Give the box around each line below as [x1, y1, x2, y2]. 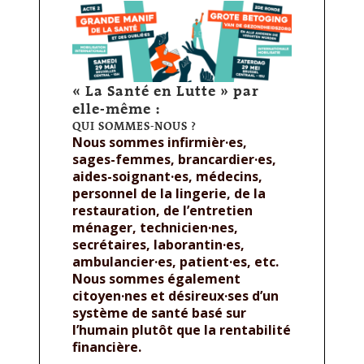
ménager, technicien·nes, [72, 218, 238, 236]
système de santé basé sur [72, 303, 246, 322]
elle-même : [72, 98, 161, 119]
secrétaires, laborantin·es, [72, 235, 245, 253]
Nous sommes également [72, 269, 240, 288]
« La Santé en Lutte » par [72, 80, 259, 101]
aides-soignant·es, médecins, [72, 167, 262, 185]
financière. [72, 337, 141, 356]
